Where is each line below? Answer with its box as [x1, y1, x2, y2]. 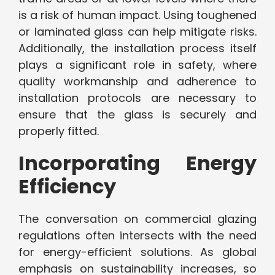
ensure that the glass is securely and [18, 107, 257, 123]
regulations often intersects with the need [18, 228, 257, 244]
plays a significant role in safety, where [18, 57, 257, 73]
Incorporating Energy [18, 149, 257, 177]
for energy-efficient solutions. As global [18, 244, 257, 260]
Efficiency [18, 172, 116, 201]
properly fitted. [18, 123, 99, 139]
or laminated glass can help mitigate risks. [18, 24, 257, 40]
